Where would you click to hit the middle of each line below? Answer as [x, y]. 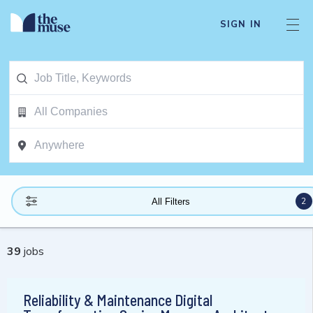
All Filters [170, 201]
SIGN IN [240, 24]
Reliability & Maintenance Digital [118, 300]
